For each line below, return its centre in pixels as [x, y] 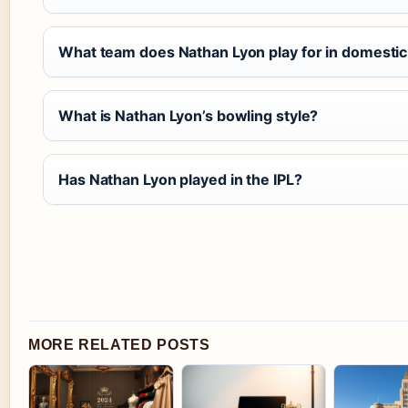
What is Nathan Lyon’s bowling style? [189, 115]
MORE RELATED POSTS [119, 344]
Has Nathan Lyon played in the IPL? [180, 179]
